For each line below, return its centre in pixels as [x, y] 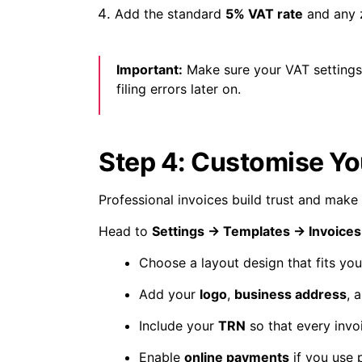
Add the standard [170, 14]
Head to [125, 232]
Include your [179, 326]
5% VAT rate [264, 14]
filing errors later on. [179, 89]
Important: [149, 70]
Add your [169, 295]
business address [290, 295]
